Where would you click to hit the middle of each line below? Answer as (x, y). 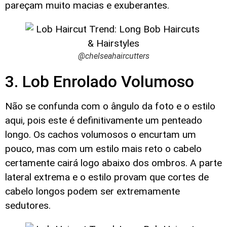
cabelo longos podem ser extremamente (92, 191)
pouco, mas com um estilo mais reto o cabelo (103, 148)
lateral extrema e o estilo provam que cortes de (107, 177)
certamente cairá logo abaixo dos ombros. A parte (113, 163)
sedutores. (28, 205)
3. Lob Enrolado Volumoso (100, 81)
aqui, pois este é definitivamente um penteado (104, 120)
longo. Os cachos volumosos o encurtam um (101, 134)
